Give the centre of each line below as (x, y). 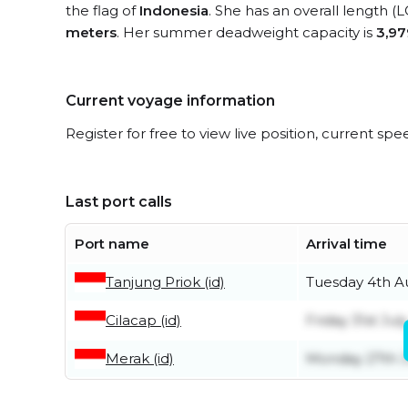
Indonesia (174, 10)
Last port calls (119, 202)
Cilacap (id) (143, 320)
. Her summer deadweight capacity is (246, 32)
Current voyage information (170, 101)
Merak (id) (140, 358)
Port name (112, 244)
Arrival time (347, 244)
